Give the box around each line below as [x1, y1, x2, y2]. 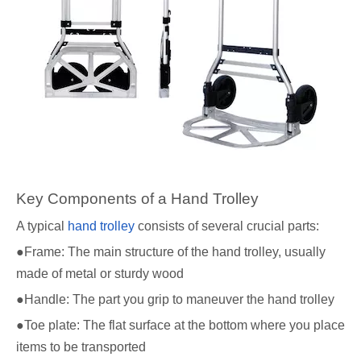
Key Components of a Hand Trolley [16, 190, 259, 207]
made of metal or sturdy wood [16, 267, 184, 280]
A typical [16, 219, 68, 233]
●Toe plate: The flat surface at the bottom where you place [16, 318, 345, 332]
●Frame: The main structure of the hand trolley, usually [16, 245, 326, 259]
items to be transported [16, 340, 146, 354]
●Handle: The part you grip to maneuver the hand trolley [16, 293, 334, 306]
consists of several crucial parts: [135, 219, 319, 233]
